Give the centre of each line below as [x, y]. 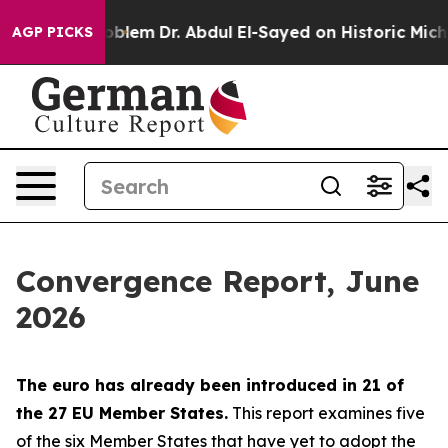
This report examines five [326, 413]
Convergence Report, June [217, 281]
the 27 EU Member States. [122, 413]
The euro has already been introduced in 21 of [210, 385]
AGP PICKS [52, 32]
